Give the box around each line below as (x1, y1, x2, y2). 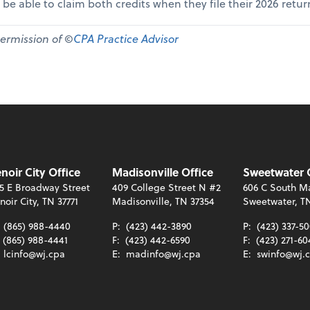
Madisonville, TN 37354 (112, 193, 215, 208)
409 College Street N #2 (112, 179, 221, 194)
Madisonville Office (112, 163, 213, 180)
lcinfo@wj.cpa (3, 246, 65, 261)
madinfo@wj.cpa (126, 246, 201, 261)
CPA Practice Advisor (73, 30, 179, 46)
